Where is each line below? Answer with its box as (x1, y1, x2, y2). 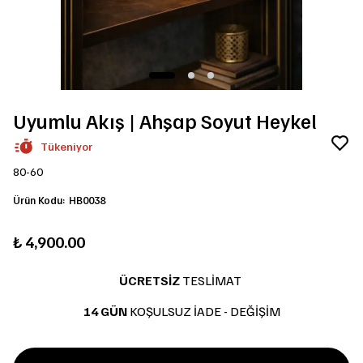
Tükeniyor (41, 139, 92, 153)
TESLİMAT (182, 272, 244, 288)
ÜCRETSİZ (119, 272, 182, 288)
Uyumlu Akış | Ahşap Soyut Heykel (13, 108, 317, 134)
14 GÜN (83, 303, 127, 319)
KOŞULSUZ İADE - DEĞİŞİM (126, 303, 280, 319)
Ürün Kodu (13, 194, 62, 207)
